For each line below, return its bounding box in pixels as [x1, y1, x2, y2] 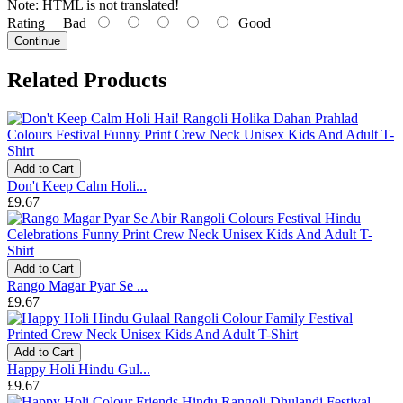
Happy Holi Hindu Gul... [7, 361, 150, 377]
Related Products [7, 67, 166, 92]
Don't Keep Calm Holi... [7, 177, 147, 193]
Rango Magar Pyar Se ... [7, 277, 148, 293]
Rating [7, 15, 45, 31]
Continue [14, 34, 60, 49]
